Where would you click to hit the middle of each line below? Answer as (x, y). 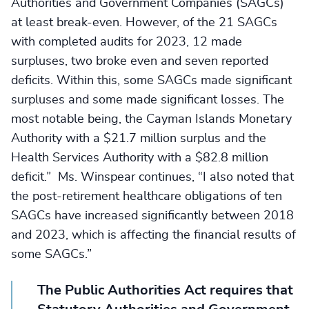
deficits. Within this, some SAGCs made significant (151, 81)
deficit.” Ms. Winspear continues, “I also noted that (152, 177)
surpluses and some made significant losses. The (148, 100)
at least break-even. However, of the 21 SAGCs (144, 23)
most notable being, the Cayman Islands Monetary (151, 119)
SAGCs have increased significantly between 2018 (152, 216)
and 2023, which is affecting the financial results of (153, 235)
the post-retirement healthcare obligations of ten (147, 197)
